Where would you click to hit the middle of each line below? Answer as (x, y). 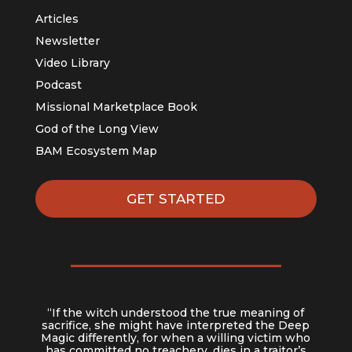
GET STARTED (176, 199)
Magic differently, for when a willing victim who (176, 338)
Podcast (58, 85)
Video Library (72, 63)
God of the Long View (97, 129)
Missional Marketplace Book (116, 107)
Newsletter (67, 41)
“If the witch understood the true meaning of (176, 313)
